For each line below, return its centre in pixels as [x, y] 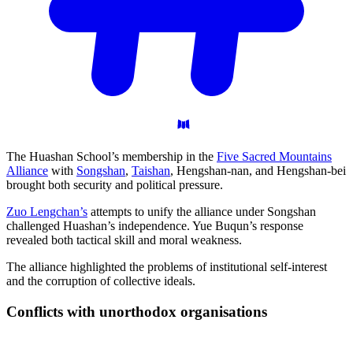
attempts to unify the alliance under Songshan [202, 212]
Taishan [151, 171]
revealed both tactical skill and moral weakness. [124, 240]
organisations [224, 312]
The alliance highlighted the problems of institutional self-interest [167, 267]
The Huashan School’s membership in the [111, 157]
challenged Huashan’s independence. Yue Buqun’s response [155, 226]
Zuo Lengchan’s [47, 212]
